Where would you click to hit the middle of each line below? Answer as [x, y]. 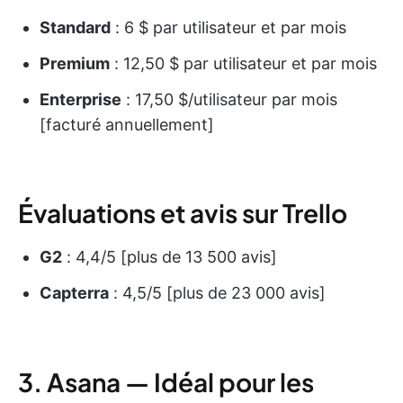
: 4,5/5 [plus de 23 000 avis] [217, 293]
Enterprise [81, 100]
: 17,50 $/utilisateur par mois [229, 100]
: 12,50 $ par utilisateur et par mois [243, 64]
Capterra [74, 293]
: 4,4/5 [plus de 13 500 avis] [170, 257]
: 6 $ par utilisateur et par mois [228, 28]
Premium [75, 64]
